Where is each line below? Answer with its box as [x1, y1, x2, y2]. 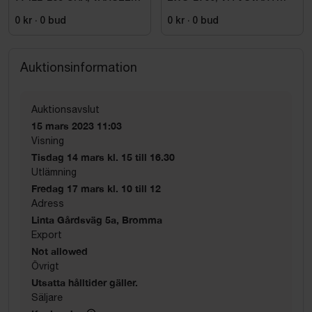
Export [31, 228, 62, 240]
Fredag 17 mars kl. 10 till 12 [31, 182, 161, 194]
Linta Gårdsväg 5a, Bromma [31, 213, 162, 226]
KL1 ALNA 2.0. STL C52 [15, 4, 125, 14]
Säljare [31, 291, 63, 303]
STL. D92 [167, 4, 211, 14]
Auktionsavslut [31, 103, 100, 115]
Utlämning [31, 166, 77, 178]
